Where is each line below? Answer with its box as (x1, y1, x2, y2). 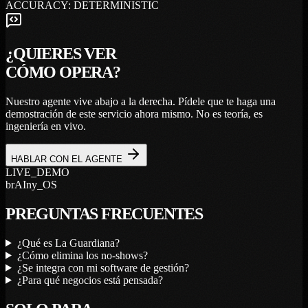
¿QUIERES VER (5, 45, 116, 63)
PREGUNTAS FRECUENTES (5, 204, 203, 223)
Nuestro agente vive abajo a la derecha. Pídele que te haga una (5, 95, 276, 107)
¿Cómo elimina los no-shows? (16, 249, 148, 261)
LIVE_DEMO (5, 166, 69, 178)
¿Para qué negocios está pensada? (16, 274, 163, 286)
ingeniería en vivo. (5, 120, 86, 132)
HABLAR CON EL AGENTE (11, 153, 125, 164)
